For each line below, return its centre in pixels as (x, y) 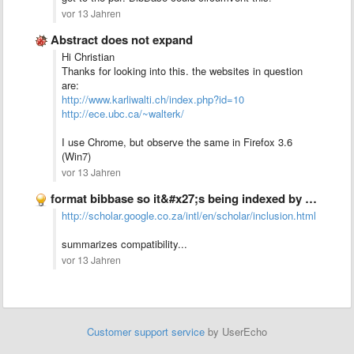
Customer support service (146, 331)
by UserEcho (236, 331)
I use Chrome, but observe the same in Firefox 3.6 (177, 142)
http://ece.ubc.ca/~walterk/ (123, 113)
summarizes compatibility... (124, 244)
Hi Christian (90, 56)
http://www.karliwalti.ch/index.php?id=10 (153, 99)
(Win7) (76, 156)
